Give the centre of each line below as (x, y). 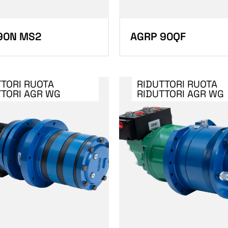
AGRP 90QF (158, 36)
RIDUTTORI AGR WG (180, 94)
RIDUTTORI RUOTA (177, 84)
